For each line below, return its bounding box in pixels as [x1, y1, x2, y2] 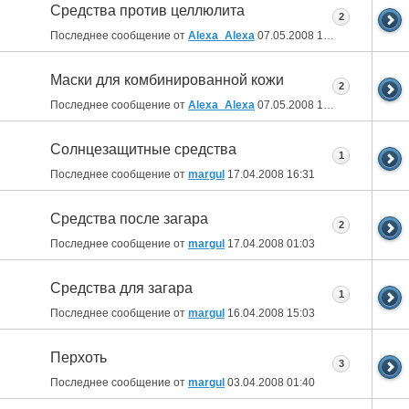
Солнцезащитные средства [50, 142, 236, 158]
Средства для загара [50, 280, 193, 297]
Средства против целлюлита [50, 3, 245, 19]
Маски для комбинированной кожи [50, 72, 284, 89]
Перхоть [50, 350, 107, 366]
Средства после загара [50, 211, 208, 227]
